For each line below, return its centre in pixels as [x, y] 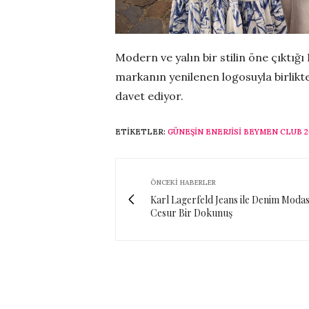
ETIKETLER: [141, 131]
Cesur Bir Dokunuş [191, 212]
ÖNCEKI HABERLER [183, 182]
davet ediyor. [151, 96]
